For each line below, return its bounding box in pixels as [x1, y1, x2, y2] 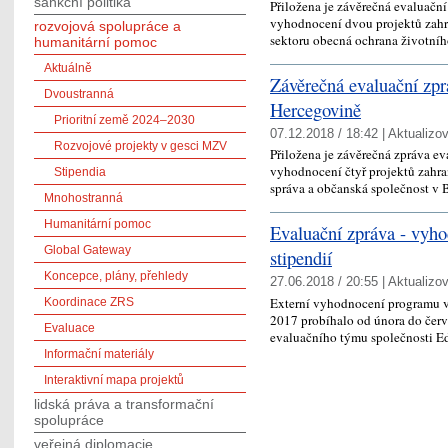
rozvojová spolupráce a [34, 18, 181, 34]
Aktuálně [44, 61, 92, 75]
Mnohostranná [44, 191, 123, 205]
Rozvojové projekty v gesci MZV [54, 139, 227, 153]
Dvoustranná [44, 87, 114, 101]
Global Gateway [44, 243, 131, 257]
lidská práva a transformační [34, 396, 214, 412]
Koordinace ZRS [44, 295, 134, 309]
